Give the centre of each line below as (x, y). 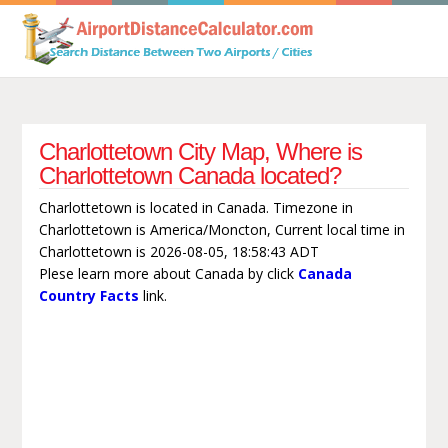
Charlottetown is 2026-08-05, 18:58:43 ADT (178, 251)
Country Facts (88, 295)
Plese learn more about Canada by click (168, 273)
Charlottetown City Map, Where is (200, 151)
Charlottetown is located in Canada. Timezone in (195, 207)
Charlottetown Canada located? (189, 175)
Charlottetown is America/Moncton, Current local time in (221, 229)
